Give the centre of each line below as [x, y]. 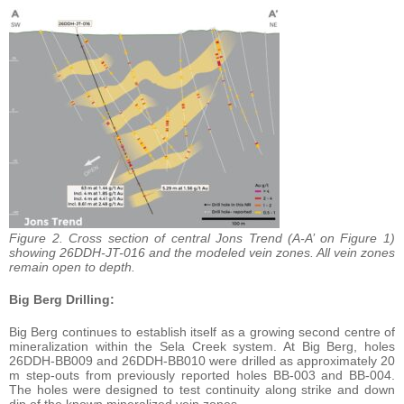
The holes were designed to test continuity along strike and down [202, 389]
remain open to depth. [72, 266]
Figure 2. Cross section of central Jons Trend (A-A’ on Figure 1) [202, 238]
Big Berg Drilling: [62, 299]
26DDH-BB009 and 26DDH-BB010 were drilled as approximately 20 [202, 360]
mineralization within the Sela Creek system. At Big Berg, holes [202, 346]
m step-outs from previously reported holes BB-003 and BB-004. [202, 375]
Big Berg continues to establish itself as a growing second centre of [202, 331]
